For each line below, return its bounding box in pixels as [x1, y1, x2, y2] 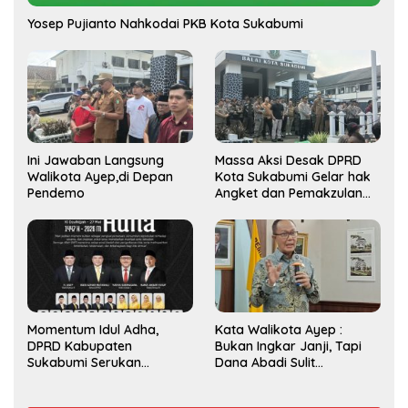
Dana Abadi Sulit [215, 353, 315, 371]
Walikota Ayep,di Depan [27, 168, 173, 185]
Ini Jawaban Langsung [27, 151, 164, 168]
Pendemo [27, 184, 85, 201]
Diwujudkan [215, 370, 286, 387]
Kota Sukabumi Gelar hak [215, 168, 371, 185]
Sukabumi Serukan [27, 353, 141, 371]
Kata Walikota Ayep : [215, 321, 342, 338]
